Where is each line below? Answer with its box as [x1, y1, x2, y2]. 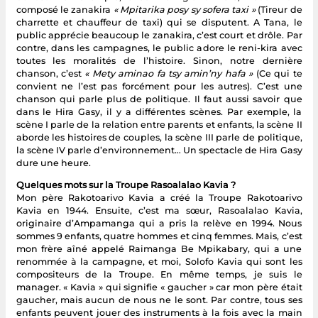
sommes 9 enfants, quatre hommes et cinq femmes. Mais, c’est [16, 230, 302, 241]
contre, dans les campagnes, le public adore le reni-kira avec [16, 42, 302, 53]
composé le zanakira [16, 4, 114, 15]
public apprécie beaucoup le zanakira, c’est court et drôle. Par [16, 29, 302, 40]
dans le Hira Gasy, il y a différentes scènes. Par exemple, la [16, 106, 302, 117]
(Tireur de [255, 4, 302, 15]
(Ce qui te [256, 67, 302, 79]
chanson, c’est [16, 67, 85, 79]
